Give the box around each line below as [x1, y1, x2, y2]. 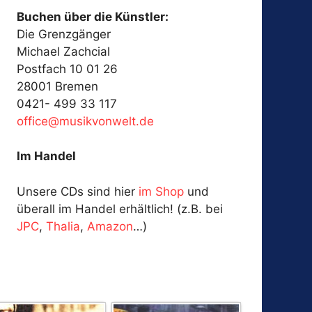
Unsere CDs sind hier [17, 184, 139, 198]
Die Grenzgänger [17, 26, 111, 41]
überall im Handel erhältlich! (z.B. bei [17, 201, 224, 216]
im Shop [139, 184, 185, 198]
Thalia [46, 219, 81, 233]
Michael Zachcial [17, 44, 111, 58]
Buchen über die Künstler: [17, 9, 169, 24]
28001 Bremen [17, 79, 99, 93]
